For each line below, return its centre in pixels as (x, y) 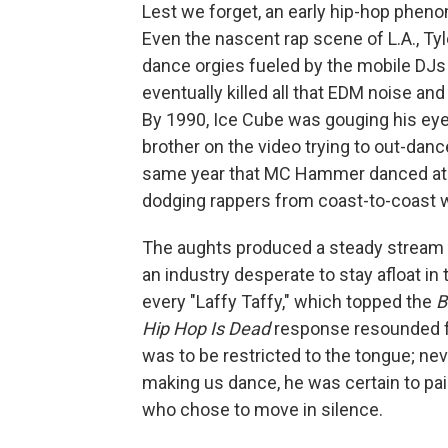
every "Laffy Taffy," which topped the (289, 301)
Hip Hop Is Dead (208, 328)
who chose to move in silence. (262, 409)
